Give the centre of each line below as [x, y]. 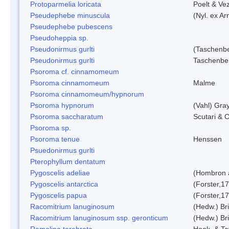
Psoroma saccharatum [67, 116]
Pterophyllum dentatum [68, 161]
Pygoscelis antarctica [64, 184]
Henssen [208, 139]
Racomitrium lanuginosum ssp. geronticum [99, 217]
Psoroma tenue [55, 139]
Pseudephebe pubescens [71, 26]
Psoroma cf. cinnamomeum [75, 71]
